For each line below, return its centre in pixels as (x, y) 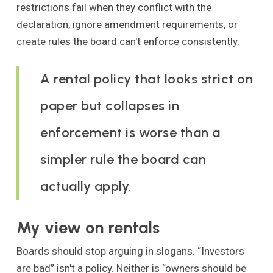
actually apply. (86, 186)
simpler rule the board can (123, 159)
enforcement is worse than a (130, 132)
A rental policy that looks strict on (147, 79)
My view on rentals (88, 227)
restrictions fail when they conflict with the (114, 8)
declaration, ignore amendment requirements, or (127, 25)
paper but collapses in (110, 105)
